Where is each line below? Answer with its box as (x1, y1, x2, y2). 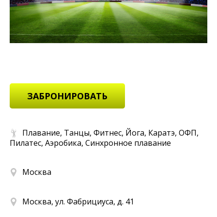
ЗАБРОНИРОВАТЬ (27, 90, 108, 102)
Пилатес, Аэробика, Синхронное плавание (10, 138, 171, 149)
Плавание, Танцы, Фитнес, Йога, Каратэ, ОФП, (22, 127, 199, 139)
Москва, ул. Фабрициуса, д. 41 (22, 196, 134, 207)
